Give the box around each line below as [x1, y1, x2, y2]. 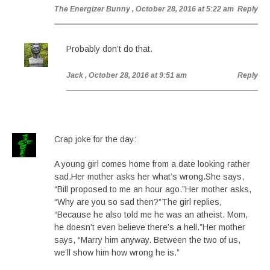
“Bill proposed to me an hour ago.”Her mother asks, [54, 184, 251, 194]
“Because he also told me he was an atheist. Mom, [54, 210, 248, 219]
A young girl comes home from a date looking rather [54, 159, 250, 169]
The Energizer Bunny [54, 5, 130, 13]
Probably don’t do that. [66, 44, 152, 54]
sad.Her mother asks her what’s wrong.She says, [54, 172, 244, 181]
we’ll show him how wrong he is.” [54, 248, 180, 257]
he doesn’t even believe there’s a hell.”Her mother [54, 222, 245, 232]
